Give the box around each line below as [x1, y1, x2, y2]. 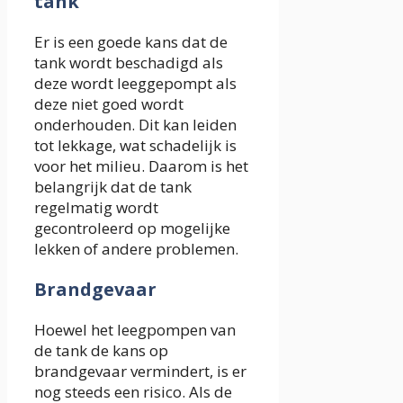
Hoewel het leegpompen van [34, 319, 236, 341]
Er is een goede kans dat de [34, 31, 228, 53]
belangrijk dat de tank [34, 176, 192, 198]
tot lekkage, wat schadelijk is [34, 135, 237, 157]
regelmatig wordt [34, 197, 158, 219]
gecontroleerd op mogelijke [34, 218, 230, 239]
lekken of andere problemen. [34, 238, 238, 260]
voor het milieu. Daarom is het [34, 156, 248, 177]
